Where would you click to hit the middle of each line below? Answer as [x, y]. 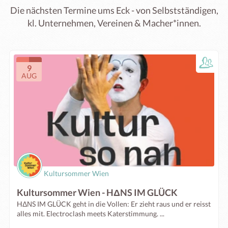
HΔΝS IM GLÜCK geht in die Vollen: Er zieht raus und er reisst [114, 204]
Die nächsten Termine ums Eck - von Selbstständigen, [114, 10]
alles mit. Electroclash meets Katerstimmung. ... [91, 213]
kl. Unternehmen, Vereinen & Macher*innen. [114, 23]
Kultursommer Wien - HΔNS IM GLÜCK [97, 192]
